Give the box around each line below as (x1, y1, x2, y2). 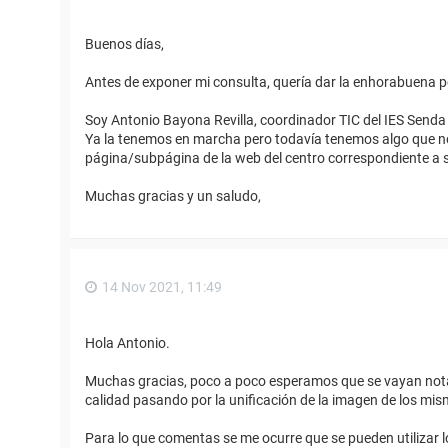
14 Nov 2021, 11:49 (102, 279, 222, 296)
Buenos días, (85, 36, 164, 53)
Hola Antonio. (85, 334, 170, 351)
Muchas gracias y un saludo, (85, 188, 261, 205)
